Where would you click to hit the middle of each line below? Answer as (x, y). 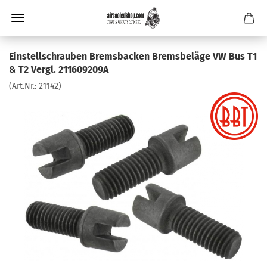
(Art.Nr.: (24, 86)
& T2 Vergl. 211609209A (59, 69)
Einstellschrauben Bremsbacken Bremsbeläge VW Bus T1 (133, 56)
